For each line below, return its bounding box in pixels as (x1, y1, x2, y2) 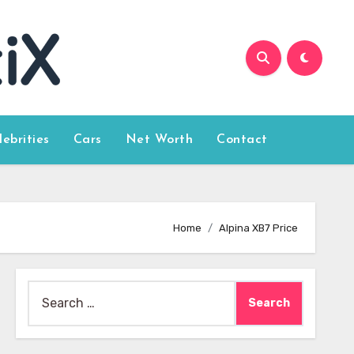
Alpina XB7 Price (219, 221, 298, 234)
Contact (217, 134, 268, 146)
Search (26, 283, 69, 298)
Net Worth (125, 134, 194, 146)
